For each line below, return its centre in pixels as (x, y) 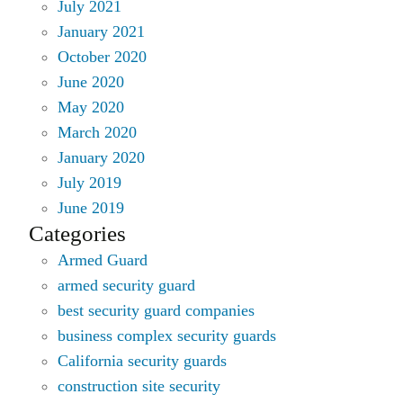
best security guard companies (156, 310)
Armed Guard (103, 260)
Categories (77, 233)
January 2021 (101, 31)
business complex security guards (167, 335)
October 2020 (102, 56)
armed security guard (126, 285)
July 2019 (90, 182)
